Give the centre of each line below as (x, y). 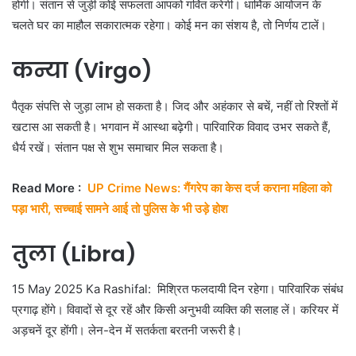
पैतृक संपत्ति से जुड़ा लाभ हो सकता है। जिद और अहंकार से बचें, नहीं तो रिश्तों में (175, 106)
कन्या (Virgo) (82, 71)
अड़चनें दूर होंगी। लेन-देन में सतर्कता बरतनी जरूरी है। (127, 331)
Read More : (50, 188)
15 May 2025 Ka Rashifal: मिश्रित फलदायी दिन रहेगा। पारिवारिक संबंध (178, 289)
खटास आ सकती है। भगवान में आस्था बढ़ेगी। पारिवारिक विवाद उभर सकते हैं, (171, 126)
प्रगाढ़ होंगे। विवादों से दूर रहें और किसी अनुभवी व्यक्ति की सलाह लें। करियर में (175, 310)
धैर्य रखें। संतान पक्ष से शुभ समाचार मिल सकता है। (118, 147)
